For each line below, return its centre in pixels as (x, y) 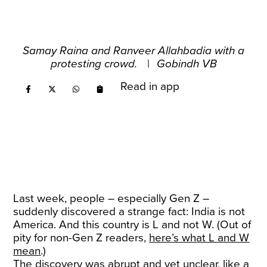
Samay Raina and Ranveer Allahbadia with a (133, 51)
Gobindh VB (187, 64)
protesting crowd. (95, 64)
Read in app (150, 86)
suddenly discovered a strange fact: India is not (129, 212)
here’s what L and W (199, 238)
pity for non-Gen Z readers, (81, 238)
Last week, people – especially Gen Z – (111, 198)
